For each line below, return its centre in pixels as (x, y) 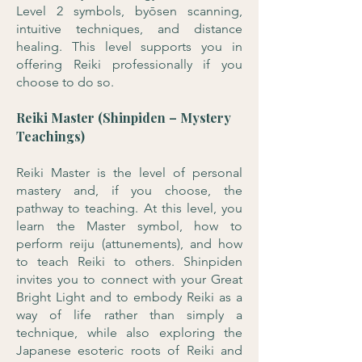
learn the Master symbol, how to (129, 226)
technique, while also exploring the (129, 333)
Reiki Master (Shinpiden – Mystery (124, 118)
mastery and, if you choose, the (129, 190)
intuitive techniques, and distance (129, 29)
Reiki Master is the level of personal (129, 173)
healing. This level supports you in (129, 46)
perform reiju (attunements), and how (129, 244)
